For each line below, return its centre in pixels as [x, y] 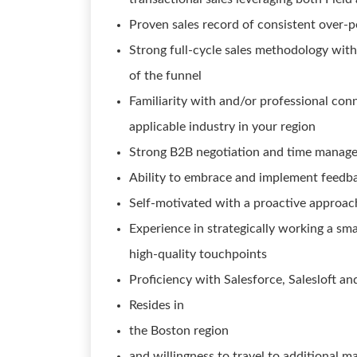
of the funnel [165, 76]
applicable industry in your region [222, 127]
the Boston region [179, 331]
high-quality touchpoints [198, 254]
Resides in [157, 305]
